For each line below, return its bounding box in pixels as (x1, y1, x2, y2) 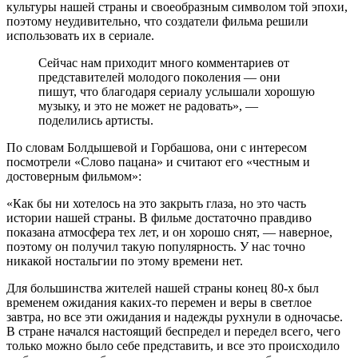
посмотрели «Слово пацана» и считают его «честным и (6, 154, 310, 169)
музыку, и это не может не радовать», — (38, 98, 258, 113)
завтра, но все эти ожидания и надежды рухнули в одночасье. (6, 309, 343, 324)
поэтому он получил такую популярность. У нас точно (6, 239, 305, 253)
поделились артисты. (38, 113, 153, 127)
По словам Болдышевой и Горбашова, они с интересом (6, 140, 307, 154)
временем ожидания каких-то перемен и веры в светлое (6, 295, 312, 309)
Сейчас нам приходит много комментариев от (38, 55, 289, 70)
